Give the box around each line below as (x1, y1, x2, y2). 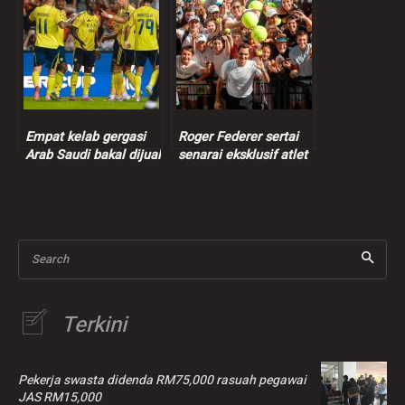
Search (32, 250, 69, 268)
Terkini (61, 308, 127, 341)
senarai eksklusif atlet (178, 145, 307, 165)
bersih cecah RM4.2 (178, 181, 296, 201)
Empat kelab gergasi (25, 127, 146, 146)
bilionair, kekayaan (178, 163, 287, 183)
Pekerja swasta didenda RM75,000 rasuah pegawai (18, 371, 306, 391)
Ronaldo (25, 181, 73, 201)
